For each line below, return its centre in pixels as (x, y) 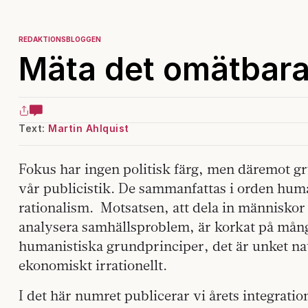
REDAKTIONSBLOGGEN (60, 39)
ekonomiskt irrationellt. (93, 265)
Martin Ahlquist (89, 128)
